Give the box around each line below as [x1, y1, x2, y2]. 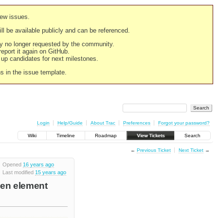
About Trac [90, 120, 115, 126]
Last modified [2, 169, 35, 175]
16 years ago [22, 162, 54, 168]
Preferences [123, 120, 150, 126]
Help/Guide [57, 120, 83, 126]
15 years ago [35, 169, 66, 175]
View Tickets [137, 133, 164, 139]
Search [184, 133, 200, 139]
